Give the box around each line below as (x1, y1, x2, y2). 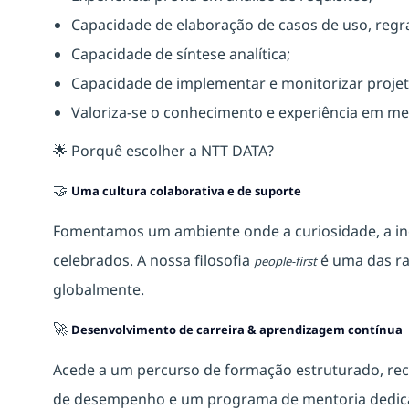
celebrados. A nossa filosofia (53, 249, 254, 270)
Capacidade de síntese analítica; (71, 43, 290, 64)
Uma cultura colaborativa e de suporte (71, 182, 301, 199)
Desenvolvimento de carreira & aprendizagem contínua (71, 320, 403, 338)
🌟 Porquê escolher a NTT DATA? (53, 140, 274, 161)
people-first (254, 252, 317, 269)
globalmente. (53, 278, 144, 299)
